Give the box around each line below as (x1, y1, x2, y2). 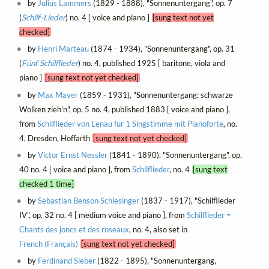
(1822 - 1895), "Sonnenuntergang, (95, 255, 217, 265)
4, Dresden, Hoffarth (19, 133, 92, 143)
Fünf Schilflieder (21, 58, 78, 68)
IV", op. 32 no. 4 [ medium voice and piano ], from (19, 210, 187, 220)
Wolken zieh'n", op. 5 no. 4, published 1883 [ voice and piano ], (19, 104, 230, 114)
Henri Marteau (38, 44, 89, 54)
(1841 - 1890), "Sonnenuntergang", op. (107, 150, 243, 160)
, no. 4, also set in (128, 224, 187, 234)
